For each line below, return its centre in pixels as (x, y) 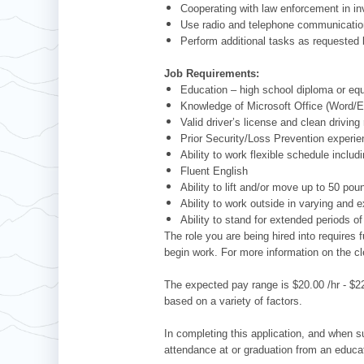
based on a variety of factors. (233, 301)
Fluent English (214, 171)
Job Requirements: (212, 73)
